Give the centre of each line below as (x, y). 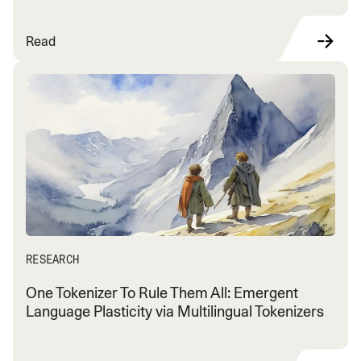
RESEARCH (53, 259)
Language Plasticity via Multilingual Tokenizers (175, 311)
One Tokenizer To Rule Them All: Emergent (162, 293)
